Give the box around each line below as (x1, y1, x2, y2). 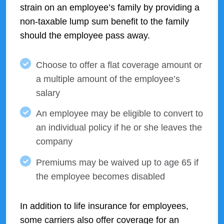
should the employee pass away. (20, 30, 150, 41)
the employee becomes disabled (36, 171, 165, 182)
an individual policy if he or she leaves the (36, 122, 202, 133)
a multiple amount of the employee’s (36, 73, 180, 84)
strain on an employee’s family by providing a (20, 2, 199, 13)
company (36, 136, 72, 147)
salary (36, 87, 60, 98)
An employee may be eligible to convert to (36, 108, 203, 119)
